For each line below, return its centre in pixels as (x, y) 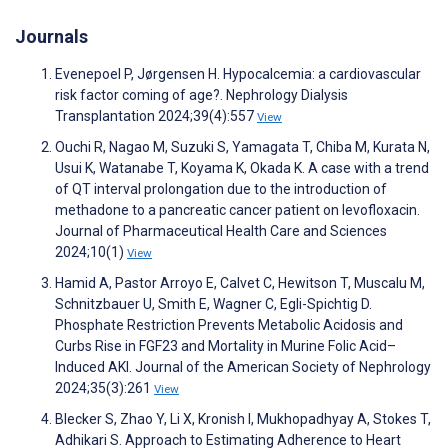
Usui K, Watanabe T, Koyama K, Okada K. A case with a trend (242, 168)
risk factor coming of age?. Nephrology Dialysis (201, 95)
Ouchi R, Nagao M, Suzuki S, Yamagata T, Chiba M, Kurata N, (242, 147)
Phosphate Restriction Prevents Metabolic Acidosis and (229, 325)
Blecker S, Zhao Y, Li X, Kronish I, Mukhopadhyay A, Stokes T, (243, 419)
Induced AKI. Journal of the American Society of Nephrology (243, 367)
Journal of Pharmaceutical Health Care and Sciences (221, 231)
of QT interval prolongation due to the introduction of (221, 189)
